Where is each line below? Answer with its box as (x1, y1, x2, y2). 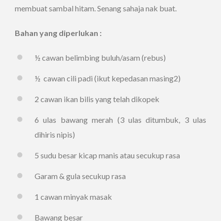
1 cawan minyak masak (35, 192, 112, 201)
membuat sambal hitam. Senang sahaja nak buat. (15, 3, 177, 13)
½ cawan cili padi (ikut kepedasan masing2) (35, 74, 181, 83)
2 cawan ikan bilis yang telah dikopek (35, 94, 159, 104)
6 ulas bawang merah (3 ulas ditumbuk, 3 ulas (35, 115, 206, 124)
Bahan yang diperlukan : (15, 28, 103, 37)
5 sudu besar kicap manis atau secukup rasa (35, 150, 180, 160)
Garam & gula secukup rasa (35, 171, 126, 181)
